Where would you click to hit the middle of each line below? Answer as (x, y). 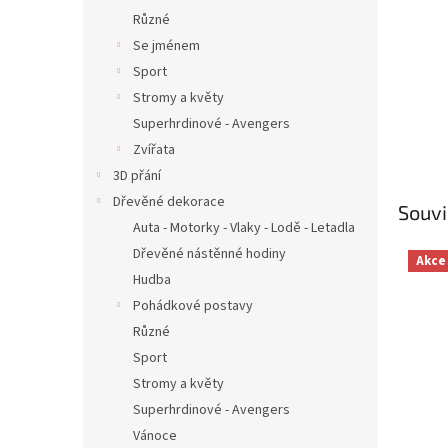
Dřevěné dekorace (169, 202)
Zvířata (154, 150)
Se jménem (166, 46)
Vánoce (155, 436)
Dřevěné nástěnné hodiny (209, 254)
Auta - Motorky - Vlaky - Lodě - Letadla (244, 228)
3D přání (137, 176)
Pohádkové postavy (193, 306)
